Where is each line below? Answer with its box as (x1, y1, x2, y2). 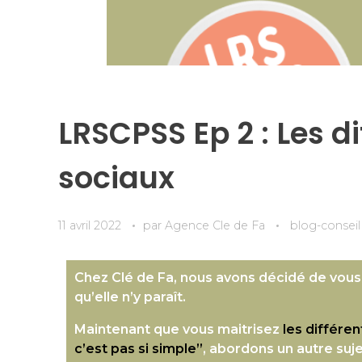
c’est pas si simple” (74, 340, 203, 356)
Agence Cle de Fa (165, 217, 268, 233)
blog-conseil (290, 217, 360, 233)
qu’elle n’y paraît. (74, 288, 186, 305)
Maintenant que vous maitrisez (74, 321, 283, 337)
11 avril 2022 (58, 217, 121, 233)
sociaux (58, 156, 175, 199)
